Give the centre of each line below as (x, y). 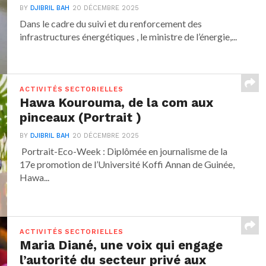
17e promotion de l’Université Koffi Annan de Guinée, (127, 164)
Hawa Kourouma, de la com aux (117, 103)
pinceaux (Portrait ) (81, 118)
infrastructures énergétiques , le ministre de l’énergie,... (129, 37)
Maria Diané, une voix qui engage (121, 246)
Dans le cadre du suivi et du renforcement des (111, 24)
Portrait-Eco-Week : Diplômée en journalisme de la (124, 151)
